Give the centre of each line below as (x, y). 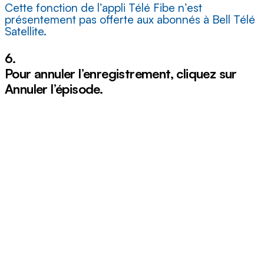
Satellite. (26, 32)
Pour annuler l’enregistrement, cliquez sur (121, 74)
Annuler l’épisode (52, 89)
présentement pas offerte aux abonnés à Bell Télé (130, 20)
